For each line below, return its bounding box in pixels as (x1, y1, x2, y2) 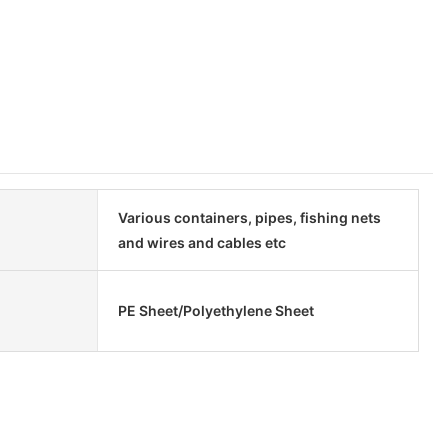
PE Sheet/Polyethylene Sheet (117, 302, 314, 320)
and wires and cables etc (117, 233, 286, 251)
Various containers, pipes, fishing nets (117, 208, 381, 226)
